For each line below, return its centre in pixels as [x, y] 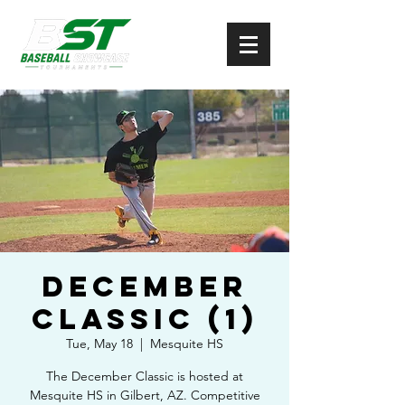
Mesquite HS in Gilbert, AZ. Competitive [145, 395]
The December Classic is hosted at [145, 376]
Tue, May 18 [99, 344]
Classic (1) [145, 319]
